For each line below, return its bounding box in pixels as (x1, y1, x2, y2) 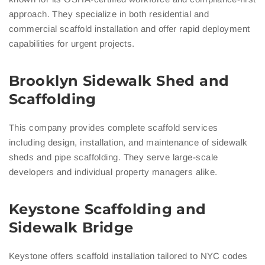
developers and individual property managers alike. (9, 167, 218, 177)
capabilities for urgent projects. (9, 38, 135, 49)
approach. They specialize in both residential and (9, 9, 209, 20)
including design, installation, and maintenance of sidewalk (9, 137, 248, 148)
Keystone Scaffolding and (9, 201, 206, 218)
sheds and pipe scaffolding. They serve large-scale (9, 152, 218, 163)
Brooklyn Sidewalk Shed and (9, 72, 230, 90)
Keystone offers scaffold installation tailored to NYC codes (9, 251, 248, 261)
